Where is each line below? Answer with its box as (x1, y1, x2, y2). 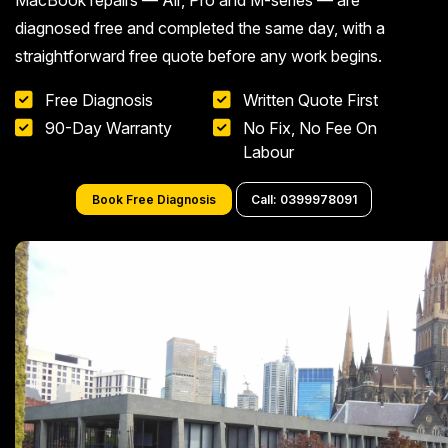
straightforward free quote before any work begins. (15, 46, 382, 66)
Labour (243, 142, 294, 162)
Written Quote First (243, 90, 378, 110)
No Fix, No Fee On (243, 118, 377, 138)
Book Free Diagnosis (92, 192, 216, 207)
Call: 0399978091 (251, 192, 357, 207)
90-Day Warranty (45, 118, 172, 138)
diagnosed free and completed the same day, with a (15, 18, 385, 38)
